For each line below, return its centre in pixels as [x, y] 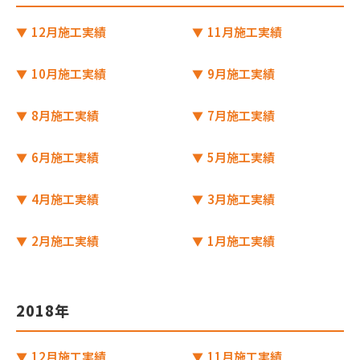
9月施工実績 [240, 74]
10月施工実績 [67, 74]
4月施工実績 [64, 199]
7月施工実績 [240, 115]
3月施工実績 [240, 199]
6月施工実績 [64, 157]
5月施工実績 [240, 157]
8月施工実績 [64, 115]
